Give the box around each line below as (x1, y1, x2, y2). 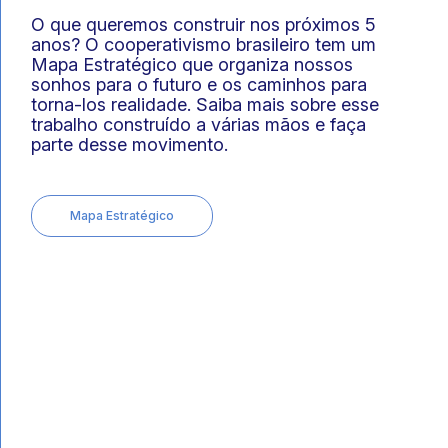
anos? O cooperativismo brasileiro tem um (31, 34, 376, 55)
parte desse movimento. (31, 134, 228, 155)
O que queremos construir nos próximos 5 (31, 14, 376, 35)
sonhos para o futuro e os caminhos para (31, 74, 367, 95)
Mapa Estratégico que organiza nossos (31, 54, 353, 75)
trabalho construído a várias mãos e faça (31, 114, 366, 135)
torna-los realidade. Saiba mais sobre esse (31, 94, 379, 115)
